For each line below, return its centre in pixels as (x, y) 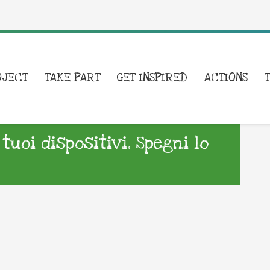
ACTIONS (226, 78)
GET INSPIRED (152, 78)
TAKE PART (73, 78)
